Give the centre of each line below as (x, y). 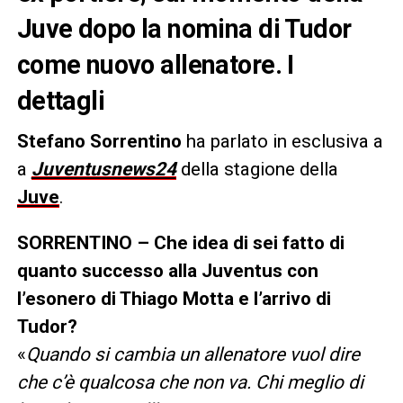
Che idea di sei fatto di (249, 242)
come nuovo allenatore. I (155, 64)
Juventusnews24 (103, 169)
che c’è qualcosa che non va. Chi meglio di (190, 382)
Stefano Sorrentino (99, 141)
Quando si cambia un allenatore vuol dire (193, 354)
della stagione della (257, 169)
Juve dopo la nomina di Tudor (184, 28)
